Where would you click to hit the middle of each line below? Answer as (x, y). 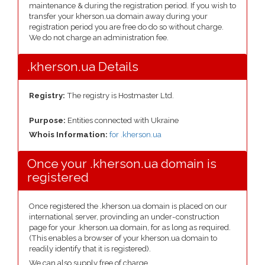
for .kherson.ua (135, 135)
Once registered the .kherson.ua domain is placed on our (128, 206)
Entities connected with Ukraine (123, 120)
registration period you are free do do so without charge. (126, 27)
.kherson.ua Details (83, 67)
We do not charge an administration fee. (99, 38)
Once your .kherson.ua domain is (122, 164)
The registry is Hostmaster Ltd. (119, 96)
